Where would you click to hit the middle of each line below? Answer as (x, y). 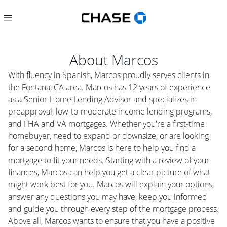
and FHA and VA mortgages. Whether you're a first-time (106, 124)
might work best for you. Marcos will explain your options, (111, 184)
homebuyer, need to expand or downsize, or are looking (108, 136)
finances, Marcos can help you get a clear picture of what (109, 172)
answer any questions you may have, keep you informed (108, 197)
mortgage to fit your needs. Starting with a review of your (109, 160)
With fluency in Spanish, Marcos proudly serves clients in (109, 75)
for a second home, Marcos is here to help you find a (102, 148)
